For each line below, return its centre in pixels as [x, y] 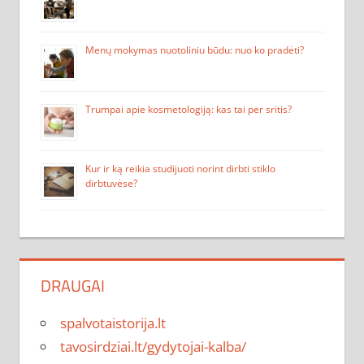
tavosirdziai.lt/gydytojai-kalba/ [153, 346]
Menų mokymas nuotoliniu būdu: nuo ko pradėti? [194, 50]
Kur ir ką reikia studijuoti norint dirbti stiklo [180, 168]
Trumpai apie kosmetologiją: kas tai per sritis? [188, 109]
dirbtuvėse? [111, 183]
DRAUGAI [72, 285]
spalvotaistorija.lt [113, 323]
